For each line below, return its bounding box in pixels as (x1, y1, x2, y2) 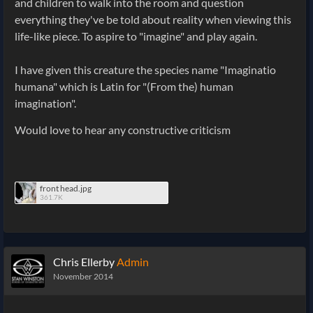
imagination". (15, 96, 76, 110)
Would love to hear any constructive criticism (15, 123, 231, 137)
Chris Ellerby (53, 255, 115, 269)
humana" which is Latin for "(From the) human (15, 80, 233, 94)
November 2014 (53, 271, 113, 282)
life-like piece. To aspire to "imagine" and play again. (15, 29, 257, 43)
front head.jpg (40, 183, 92, 194)
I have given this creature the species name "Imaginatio (15, 63, 276, 77)
